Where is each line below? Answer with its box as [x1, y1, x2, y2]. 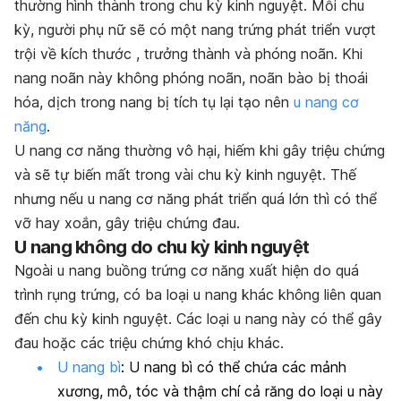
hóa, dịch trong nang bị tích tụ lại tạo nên [14, 93, 294, 111]
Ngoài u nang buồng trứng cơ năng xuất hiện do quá [14, 261, 359, 279]
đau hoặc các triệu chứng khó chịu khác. [14, 334, 284, 352]
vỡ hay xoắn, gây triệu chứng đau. [14, 214, 240, 232]
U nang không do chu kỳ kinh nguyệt [14, 236, 310, 258]
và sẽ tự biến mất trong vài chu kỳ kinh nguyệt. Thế [14, 166, 356, 183]
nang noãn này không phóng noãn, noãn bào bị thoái [14, 69, 368, 87]
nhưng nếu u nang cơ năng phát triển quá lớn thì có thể [14, 190, 377, 208]
